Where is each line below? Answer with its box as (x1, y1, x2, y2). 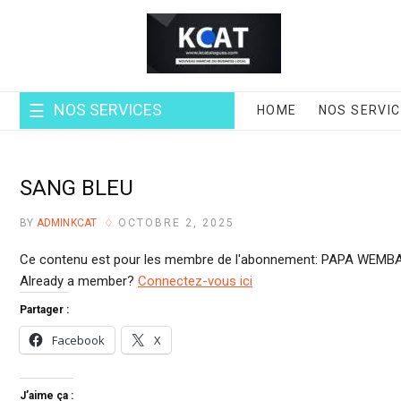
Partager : (20, 303, 69, 316)
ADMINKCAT (33, 216, 98, 229)
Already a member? (20, 272, 138, 289)
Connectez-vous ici (138, 272, 252, 289)
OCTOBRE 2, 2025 (117, 216, 235, 229)
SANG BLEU (20, 175, 133, 200)
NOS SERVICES (54, 100, 162, 119)
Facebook (52, 331, 105, 348)
